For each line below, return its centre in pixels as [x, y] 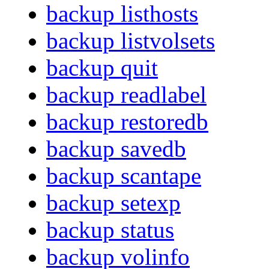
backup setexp [113, 203]
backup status [110, 230]
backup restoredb [127, 122]
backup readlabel [126, 95]
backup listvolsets [131, 41]
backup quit [102, 68]
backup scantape [124, 176]
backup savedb [116, 149]
